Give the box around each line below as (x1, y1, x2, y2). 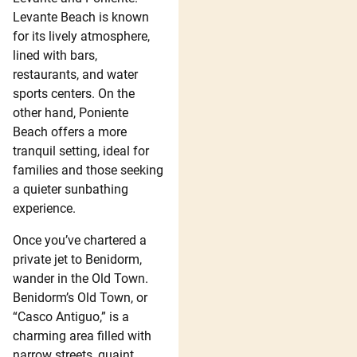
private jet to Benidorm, (13, 251, 142, 267)
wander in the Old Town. (13, 270, 148, 286)
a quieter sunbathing (13, 181, 128, 197)
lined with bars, (13, 47, 97, 63)
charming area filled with (13, 328, 151, 343)
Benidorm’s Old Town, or (13, 289, 147, 305)
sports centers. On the (13, 85, 135, 101)
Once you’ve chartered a (13, 232, 147, 248)
